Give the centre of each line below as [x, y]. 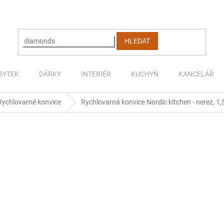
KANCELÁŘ [196, 74]
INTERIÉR [96, 74]
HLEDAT [137, 41]
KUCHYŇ [145, 74]
